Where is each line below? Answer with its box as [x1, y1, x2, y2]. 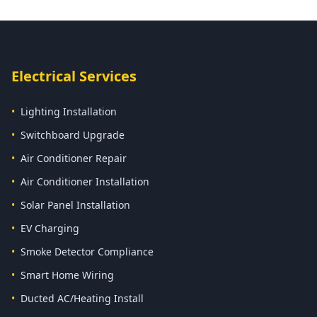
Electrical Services [11, 67, 137, 86]
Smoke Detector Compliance [21, 245, 154, 258]
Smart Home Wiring [21, 268, 114, 282]
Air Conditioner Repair [21, 151, 127, 165]
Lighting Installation [21, 105, 117, 118]
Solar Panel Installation [21, 198, 130, 212]
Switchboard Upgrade [21, 128, 125, 142]
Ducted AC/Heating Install [21, 292, 144, 305]
